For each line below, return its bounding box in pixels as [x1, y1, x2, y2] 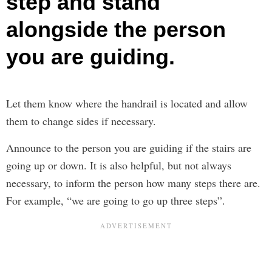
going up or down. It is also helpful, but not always [6, 157, 231, 172]
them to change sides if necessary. [6, 113, 156, 128]
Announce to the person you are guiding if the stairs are [6, 140, 251, 155]
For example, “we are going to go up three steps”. [6, 192, 225, 208]
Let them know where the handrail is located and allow [6, 95, 248, 110]
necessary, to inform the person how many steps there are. [6, 175, 260, 190]
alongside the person [6, 16, 226, 42]
